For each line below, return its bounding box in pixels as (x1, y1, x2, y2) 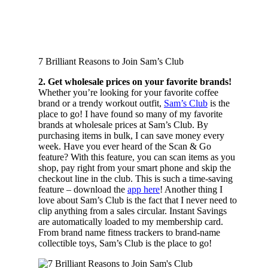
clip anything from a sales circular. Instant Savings (38, 205, 227, 216)
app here (127, 184, 160, 194)
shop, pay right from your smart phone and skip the (38, 162, 231, 173)
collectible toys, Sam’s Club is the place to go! (38, 237, 212, 248)
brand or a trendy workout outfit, (38, 98, 164, 108)
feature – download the (38, 184, 127, 194)
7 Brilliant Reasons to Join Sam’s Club (38, 56, 184, 66)
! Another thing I (160, 184, 223, 194)
